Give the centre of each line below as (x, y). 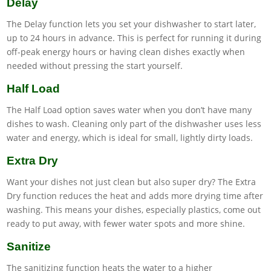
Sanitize (29, 246)
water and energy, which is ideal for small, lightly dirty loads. (130, 137)
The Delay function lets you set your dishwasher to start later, (132, 24)
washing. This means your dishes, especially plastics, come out (134, 209)
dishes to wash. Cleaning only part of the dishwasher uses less (134, 123)
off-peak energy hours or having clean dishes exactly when (126, 51)
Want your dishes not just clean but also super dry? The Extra (132, 181)
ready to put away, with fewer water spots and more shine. (126, 223)
